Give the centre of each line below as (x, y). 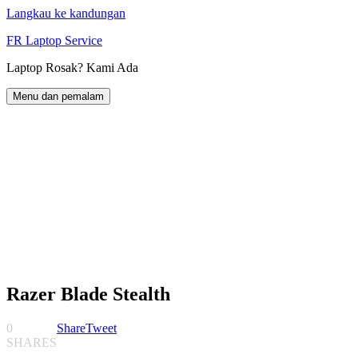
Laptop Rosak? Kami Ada (72, 68)
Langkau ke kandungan (66, 13)
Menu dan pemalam (58, 96)
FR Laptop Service (54, 40)
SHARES (32, 342)
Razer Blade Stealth (88, 294)
